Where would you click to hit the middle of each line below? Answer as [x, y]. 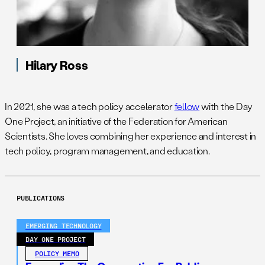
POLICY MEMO [57, 253]
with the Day [226, 106]
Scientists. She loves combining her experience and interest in [131, 136]
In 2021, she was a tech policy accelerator [90, 106]
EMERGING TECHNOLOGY [64, 225]
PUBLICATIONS [41, 198]
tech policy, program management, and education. [107, 151]
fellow [187, 106]
